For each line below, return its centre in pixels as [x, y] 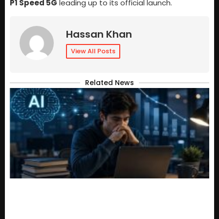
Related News [109, 83]
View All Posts [93, 51]
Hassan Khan [99, 34]
